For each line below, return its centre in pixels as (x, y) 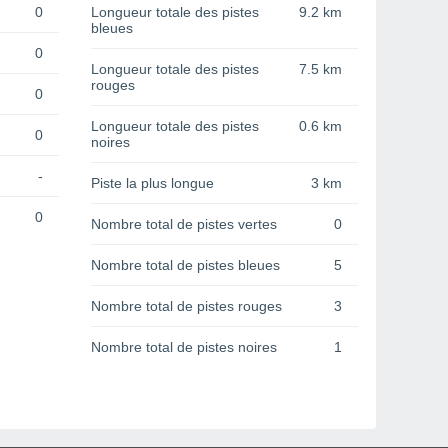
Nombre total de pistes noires (184, 347)
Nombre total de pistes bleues (185, 265)
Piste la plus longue (152, 183)
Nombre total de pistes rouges (186, 306)
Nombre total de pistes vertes (184, 224)
